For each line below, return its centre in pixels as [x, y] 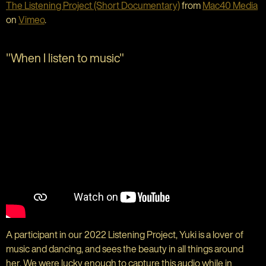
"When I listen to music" [65, 58]
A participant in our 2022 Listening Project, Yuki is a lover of [125, 235]
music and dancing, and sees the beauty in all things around [125, 249]
